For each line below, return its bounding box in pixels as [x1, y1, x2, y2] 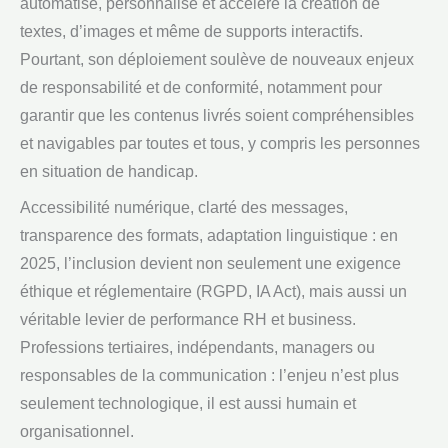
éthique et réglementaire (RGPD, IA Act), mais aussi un [20, 282, 407, 300]
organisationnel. [20, 422, 134, 440]
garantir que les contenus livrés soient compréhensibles [20, 106, 414, 124]
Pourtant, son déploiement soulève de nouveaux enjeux [20, 50, 414, 68]
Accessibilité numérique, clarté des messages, [20, 198, 348, 216]
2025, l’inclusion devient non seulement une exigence [20, 254, 401, 272]
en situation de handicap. [20, 162, 198, 180]
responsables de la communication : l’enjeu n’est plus [20, 366, 399, 384]
